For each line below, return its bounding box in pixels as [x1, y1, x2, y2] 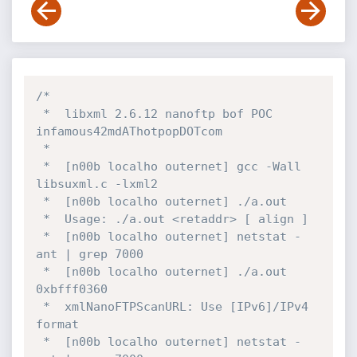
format [35, 317, 79, 331]
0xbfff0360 [35, 282, 108, 296]
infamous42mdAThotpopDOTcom [35, 124, 222, 139]
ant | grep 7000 [35, 247, 143, 261]
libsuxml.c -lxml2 [35, 177, 158, 191]
